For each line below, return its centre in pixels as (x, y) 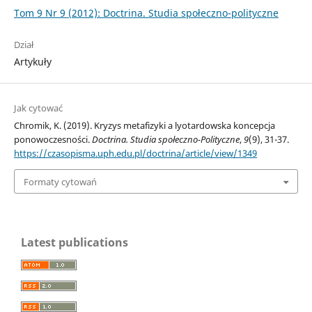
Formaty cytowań (60, 181)
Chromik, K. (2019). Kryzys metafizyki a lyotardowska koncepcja (144, 126)
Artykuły (32, 62)
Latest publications (75, 242)
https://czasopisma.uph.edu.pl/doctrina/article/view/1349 (135, 154)
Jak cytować (38, 108)
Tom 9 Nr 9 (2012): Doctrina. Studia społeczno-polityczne (146, 13)
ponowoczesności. (53, 140)
